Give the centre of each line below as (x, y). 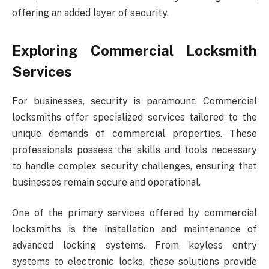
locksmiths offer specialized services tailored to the (134, 117)
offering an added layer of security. (90, 13)
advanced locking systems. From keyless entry (134, 246)
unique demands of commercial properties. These (134, 133)
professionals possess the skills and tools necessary (134, 150)
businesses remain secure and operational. (106, 182)
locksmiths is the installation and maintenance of (134, 229)
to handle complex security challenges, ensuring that (134, 166)
